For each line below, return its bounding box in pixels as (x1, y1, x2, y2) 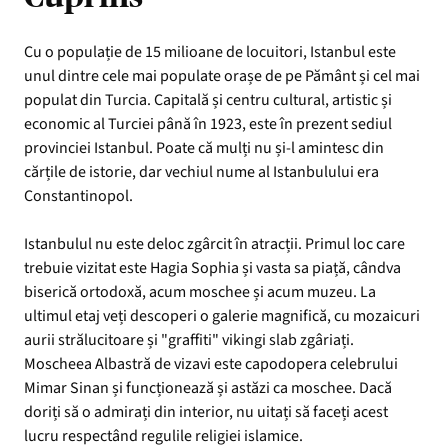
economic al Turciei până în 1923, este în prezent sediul (24, 112, 392, 135)
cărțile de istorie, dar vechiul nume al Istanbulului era (24, 160, 379, 183)
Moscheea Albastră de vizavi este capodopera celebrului (24, 352, 398, 375)
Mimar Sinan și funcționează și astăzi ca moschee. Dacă (24, 376, 392, 399)
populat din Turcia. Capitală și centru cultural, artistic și (24, 88, 392, 111)
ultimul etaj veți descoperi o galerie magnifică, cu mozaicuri (24, 304, 420, 327)
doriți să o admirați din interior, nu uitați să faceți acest (24, 400, 388, 423)
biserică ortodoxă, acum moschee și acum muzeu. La (24, 280, 376, 303)
